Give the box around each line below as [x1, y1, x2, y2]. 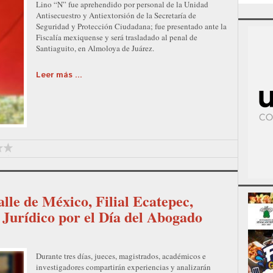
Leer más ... [36, 69, 82, 81]
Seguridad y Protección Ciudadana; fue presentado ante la [36, 20, 227, 32]
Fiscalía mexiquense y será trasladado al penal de [36, 31, 197, 43]
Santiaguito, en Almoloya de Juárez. [36, 42, 154, 54]
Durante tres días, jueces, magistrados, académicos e [36, 250, 206, 261]
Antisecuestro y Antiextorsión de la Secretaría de [36, 9, 196, 21]
